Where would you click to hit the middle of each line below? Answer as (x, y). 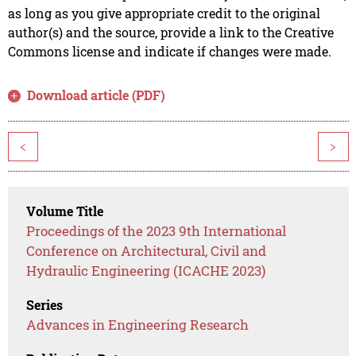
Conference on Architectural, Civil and (147, 251)
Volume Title (65, 211)
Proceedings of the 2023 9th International (157, 231)
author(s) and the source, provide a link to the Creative (170, 33)
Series (45, 305)
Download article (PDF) (97, 95)
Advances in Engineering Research (138, 325)
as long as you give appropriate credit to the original (164, 14)
